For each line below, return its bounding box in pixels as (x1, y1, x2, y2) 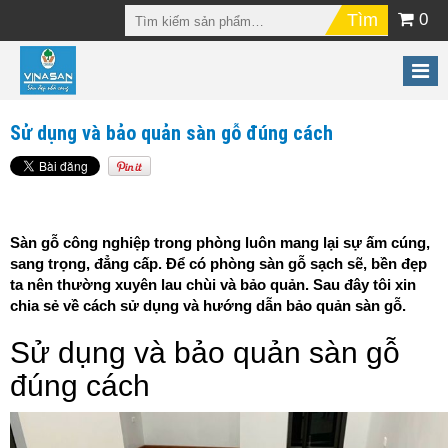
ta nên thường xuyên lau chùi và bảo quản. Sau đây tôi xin (10, 276, 416, 294)
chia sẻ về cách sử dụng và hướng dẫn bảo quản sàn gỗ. (10, 297, 406, 315)
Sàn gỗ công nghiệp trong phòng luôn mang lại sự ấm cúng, (10, 234, 430, 252)
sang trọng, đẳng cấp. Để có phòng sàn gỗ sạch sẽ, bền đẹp (10, 255, 427, 273)
